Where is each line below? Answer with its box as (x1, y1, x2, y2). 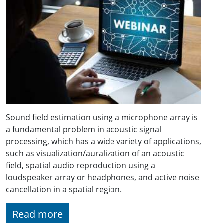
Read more (12, 207, 63, 221)
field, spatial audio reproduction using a (6, 160, 155, 171)
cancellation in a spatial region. (6, 184, 122, 195)
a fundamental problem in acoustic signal (6, 124, 161, 135)
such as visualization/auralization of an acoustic (6, 148, 184, 159)
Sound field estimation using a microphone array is (6, 112, 198, 123)
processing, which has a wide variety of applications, (6, 136, 201, 147)
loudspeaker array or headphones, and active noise (6, 172, 199, 183)
